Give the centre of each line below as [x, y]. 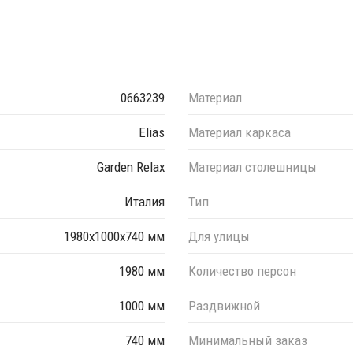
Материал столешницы [253, 167]
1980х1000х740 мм [114, 236]
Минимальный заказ [248, 340]
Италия [145, 201]
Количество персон [242, 271]
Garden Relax [131, 167]
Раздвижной [224, 305]
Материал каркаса [240, 132]
